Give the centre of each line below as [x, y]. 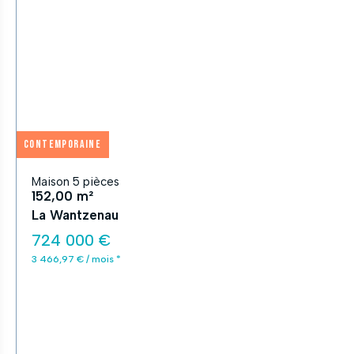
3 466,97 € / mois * [76, 259]
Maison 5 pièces [75, 182]
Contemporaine [63, 144]
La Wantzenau [75, 215]
